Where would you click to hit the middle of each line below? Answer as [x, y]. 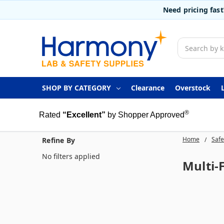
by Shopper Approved [146, 114]
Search [189, 43]
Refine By [59, 140]
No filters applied [71, 156]
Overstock [192, 87]
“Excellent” [84, 114]
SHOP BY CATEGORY [76, 87]
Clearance [147, 87]
